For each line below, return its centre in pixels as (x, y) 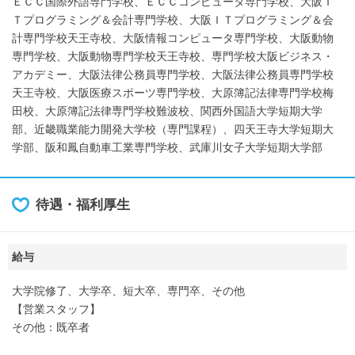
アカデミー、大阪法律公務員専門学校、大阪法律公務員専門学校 (173, 74)
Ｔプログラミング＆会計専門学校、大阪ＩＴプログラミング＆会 (173, 20)
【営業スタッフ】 (56, 309)
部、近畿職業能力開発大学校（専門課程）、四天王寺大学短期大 (173, 129)
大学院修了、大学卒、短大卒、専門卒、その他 (128, 291)
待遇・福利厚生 (83, 205)
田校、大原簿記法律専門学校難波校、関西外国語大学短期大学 (167, 111)
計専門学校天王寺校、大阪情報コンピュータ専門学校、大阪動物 (173, 38)
